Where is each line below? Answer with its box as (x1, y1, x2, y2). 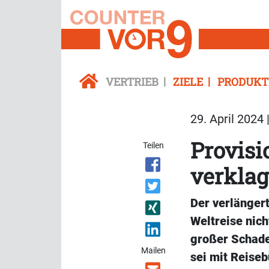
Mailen (141, 246, 166, 256)
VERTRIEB (106, 74, 159, 89)
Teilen (143, 141, 165, 151)
